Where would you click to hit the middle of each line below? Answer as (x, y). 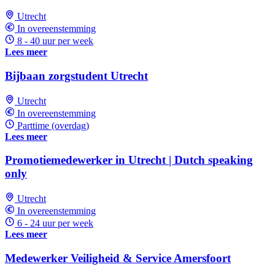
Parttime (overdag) (53, 125)
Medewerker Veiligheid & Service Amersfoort (118, 258)
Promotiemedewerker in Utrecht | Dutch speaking (129, 160)
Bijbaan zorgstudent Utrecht (76, 76)
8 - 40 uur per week (55, 41)
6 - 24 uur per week (55, 223)
